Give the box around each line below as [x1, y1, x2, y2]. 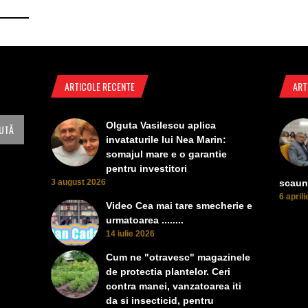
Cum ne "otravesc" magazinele [105, 252, 250, 263]
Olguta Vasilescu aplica [105, 120, 216, 131]
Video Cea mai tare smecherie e [105, 200, 252, 212]
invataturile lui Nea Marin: [105, 134, 226, 146]
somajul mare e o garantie [105, 148, 227, 160]
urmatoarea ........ [105, 214, 184, 226]
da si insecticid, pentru [105, 295, 214, 307]
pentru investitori [105, 163, 187, 175]
